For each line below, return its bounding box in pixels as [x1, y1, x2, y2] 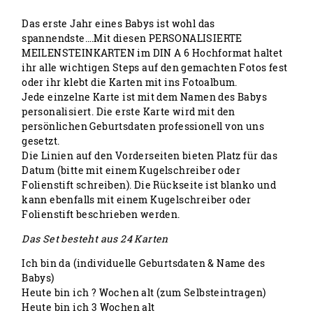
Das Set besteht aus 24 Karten [22, 232, 168, 246]
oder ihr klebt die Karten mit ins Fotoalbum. [22, 75, 238, 89]
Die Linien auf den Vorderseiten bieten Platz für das [22, 149, 278, 163]
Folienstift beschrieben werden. [22, 208, 180, 221]
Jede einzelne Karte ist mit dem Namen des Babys [22, 90, 268, 104]
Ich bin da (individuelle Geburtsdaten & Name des [22, 256, 265, 270]
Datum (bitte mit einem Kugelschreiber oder [22, 163, 241, 177]
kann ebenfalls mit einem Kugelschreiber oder [22, 193, 252, 207]
